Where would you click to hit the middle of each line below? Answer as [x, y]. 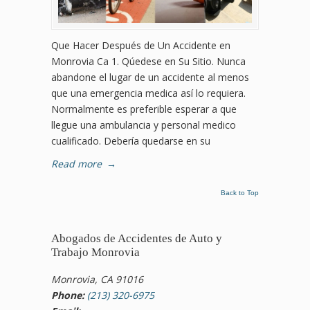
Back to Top [240, 193]
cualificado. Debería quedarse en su [131, 141]
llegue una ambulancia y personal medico [144, 125]
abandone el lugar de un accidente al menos [150, 77]
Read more [76, 164]
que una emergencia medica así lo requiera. [148, 93]
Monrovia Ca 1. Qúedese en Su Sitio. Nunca [148, 62]
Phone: [68, 295]
